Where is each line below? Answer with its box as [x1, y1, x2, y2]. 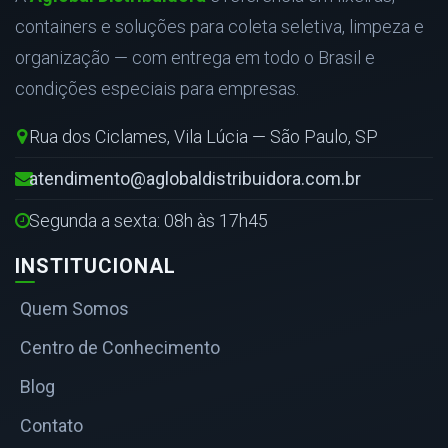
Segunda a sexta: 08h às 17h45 [28, 209, 268, 231]
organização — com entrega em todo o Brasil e [15, 46, 375, 68]
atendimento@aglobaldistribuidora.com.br [28, 167, 361, 189]
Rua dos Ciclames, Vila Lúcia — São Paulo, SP [28, 125, 378, 147]
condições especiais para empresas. [15, 77, 299, 99]
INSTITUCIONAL [15, 253, 176, 278]
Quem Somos [20, 297, 129, 319]
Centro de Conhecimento [20, 336, 220, 358]
